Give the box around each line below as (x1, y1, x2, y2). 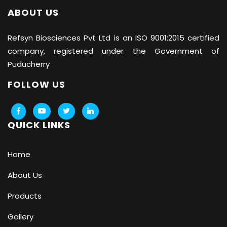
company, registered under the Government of (8, 46, 219, 57)
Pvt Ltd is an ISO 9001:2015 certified (81, 32, 219, 44)
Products (8, 191, 42, 202)
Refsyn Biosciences (8, 32, 81, 44)
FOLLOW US (8, 78, 65, 91)
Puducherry (8, 59, 50, 70)
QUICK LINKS (8, 119, 70, 132)
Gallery (8, 211, 33, 222)
